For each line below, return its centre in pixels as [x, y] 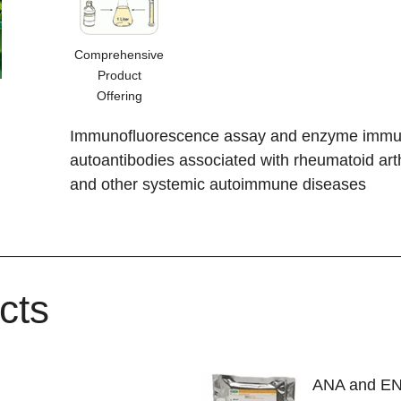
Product [119, 75]
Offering [119, 95]
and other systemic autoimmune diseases [218, 184]
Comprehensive [119, 54]
